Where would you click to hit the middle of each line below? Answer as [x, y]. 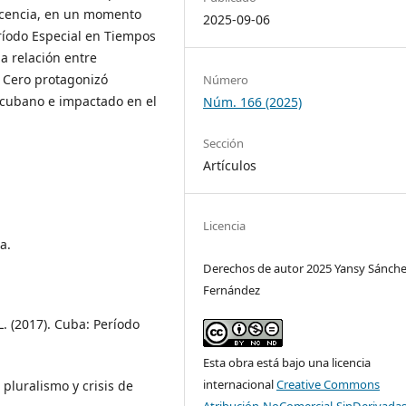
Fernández [232, 290]
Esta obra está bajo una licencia [287, 362]
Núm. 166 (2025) [253, 101]
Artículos [230, 165]
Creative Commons [329, 384]
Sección [224, 143]
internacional [240, 384]
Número [226, 79]
